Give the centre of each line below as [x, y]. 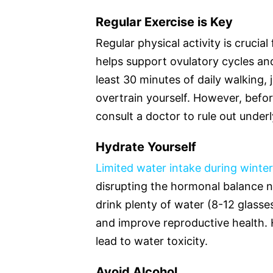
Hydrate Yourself [146, 147]
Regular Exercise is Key [164, 22]
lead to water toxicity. [152, 241]
